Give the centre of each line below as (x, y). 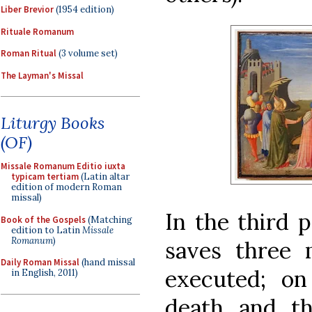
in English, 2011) (45, 273)
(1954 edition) (84, 9)
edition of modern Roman (67, 187)
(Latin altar (104, 177)
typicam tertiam (45, 177)
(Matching (109, 219)
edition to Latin (47, 230)
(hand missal (107, 262)
